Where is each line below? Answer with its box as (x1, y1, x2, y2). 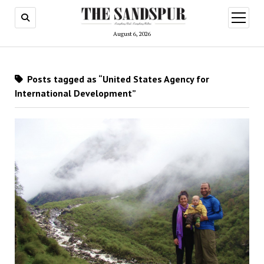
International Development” (14, 87, 136, 99)
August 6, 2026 (113, 29, 151, 38)
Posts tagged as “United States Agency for (24, 72, 209, 85)
